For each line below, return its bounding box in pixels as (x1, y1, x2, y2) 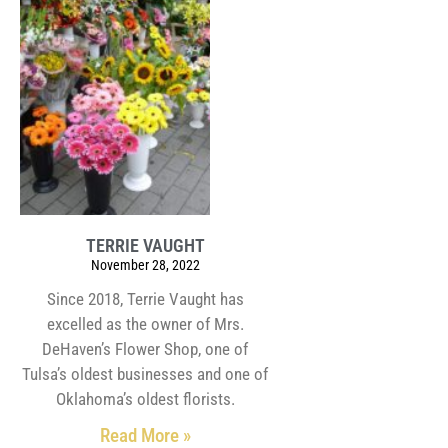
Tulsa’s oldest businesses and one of (22, 364, 269, 385)
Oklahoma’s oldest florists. (55, 389, 235, 410)
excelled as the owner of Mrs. (46, 314, 244, 335)
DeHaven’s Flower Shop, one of (42, 339, 249, 360)
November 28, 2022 (90, 257, 200, 274)
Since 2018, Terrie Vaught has (46, 289, 244, 310)
